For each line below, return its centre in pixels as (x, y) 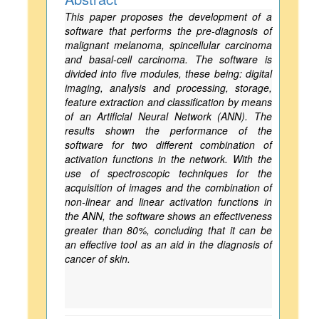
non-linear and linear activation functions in (168, 202)
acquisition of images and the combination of (168, 187)
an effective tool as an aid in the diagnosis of (168, 244)
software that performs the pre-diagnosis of (168, 31)
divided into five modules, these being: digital (168, 73)
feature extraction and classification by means (168, 102)
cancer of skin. (98, 258)
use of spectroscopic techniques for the (168, 173)
